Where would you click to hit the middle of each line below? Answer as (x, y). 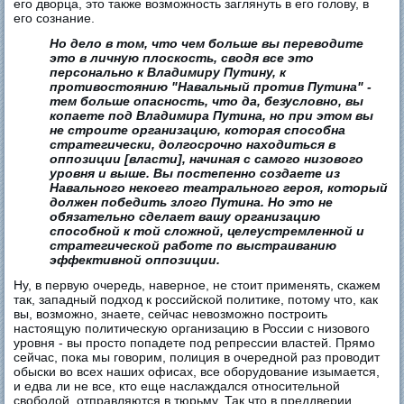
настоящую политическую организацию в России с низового (192, 329)
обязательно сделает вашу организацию (185, 217)
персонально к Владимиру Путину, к (168, 73)
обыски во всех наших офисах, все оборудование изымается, (197, 372)
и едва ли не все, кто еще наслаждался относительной (177, 386)
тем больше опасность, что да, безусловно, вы (207, 101)
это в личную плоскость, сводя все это (182, 58)
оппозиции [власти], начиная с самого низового (207, 159)
